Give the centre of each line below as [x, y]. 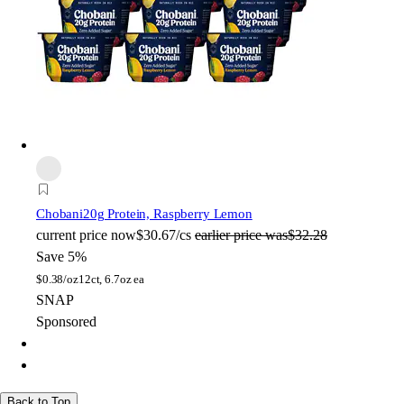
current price [72, 235]
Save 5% [61, 257]
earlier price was [241, 235]
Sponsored [66, 322]
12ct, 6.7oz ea [111, 280]
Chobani [60, 214]
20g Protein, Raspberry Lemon [167, 214]
